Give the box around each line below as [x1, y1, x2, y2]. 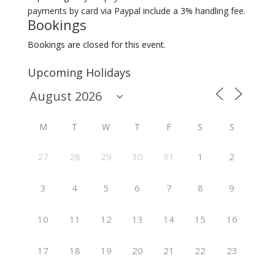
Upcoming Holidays [27, 65, 131, 80]
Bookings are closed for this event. [27, 39, 166, 50]
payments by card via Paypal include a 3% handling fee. [27, 5, 246, 17]
